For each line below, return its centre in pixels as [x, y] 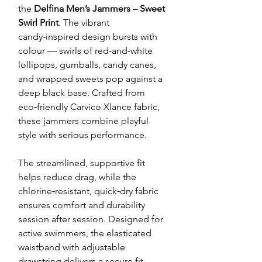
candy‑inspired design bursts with [88, 37]
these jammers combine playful [83, 121]
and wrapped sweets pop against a [90, 79]
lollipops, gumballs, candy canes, [87, 65]
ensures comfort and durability [82, 205]
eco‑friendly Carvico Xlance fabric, [89, 107]
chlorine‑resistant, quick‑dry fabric [88, 191]
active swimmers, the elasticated [85, 233]
